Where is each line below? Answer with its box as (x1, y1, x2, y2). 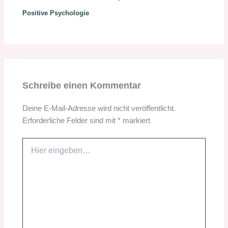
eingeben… (22, 149, 60, 157)
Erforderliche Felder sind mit (22, 117, 118, 125)
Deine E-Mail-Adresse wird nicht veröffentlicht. (22, 104, 176, 113)
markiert (121, 117, 151, 125)
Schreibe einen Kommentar (22, 79, 141, 91)
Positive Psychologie (22, 9, 90, 17)
